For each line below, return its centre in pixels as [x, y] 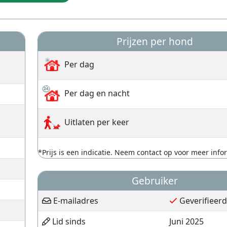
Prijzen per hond [155, 41]
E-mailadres [74, 201]
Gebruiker [155, 181]
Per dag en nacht [96, 93]
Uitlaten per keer [96, 122]
